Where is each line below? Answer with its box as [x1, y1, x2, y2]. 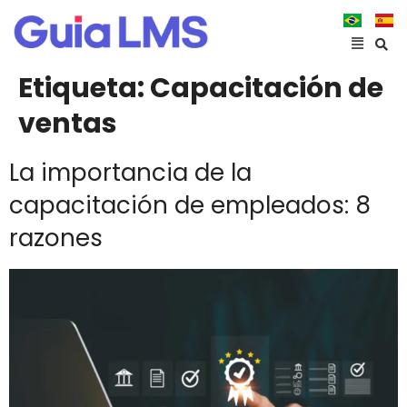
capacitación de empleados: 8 [9, 189, 371, 222]
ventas [18, 104, 117, 143]
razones [9, 222, 103, 254]
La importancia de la [9, 156, 252, 189]
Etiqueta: [18, 69, 150, 107]
